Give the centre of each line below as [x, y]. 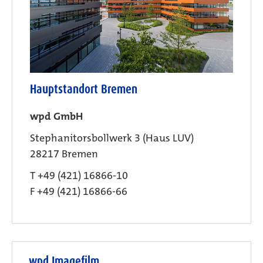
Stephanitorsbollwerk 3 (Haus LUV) [112, 138]
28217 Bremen [64, 154]
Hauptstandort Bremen [84, 89]
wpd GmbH [56, 116]
